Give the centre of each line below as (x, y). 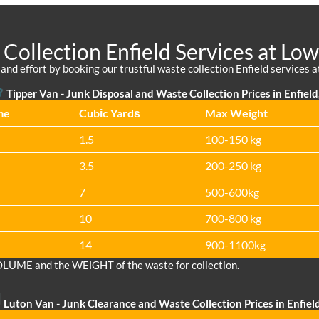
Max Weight (236, 113)
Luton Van (29, 304)
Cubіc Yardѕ (110, 113)
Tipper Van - (36, 94)
